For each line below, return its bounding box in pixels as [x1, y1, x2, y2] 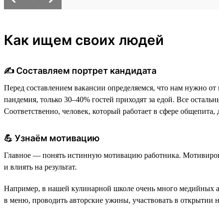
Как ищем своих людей [4, 31, 164, 48]
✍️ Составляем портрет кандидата [4, 65, 156, 76]
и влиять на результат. [4, 162, 77, 171]
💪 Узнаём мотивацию [4, 132, 100, 143]
